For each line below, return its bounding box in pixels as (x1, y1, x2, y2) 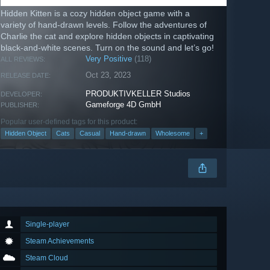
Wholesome (155, 130, 190, 137)
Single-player (25, 220, 69, 229)
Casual (80, 130, 100, 137)
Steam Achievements (25, 237, 94, 246)
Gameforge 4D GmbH (86, 100, 162, 110)
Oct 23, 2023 (86, 71, 131, 80)
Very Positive (86, 54, 133, 64)
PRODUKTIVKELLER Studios (86, 89, 191, 99)
